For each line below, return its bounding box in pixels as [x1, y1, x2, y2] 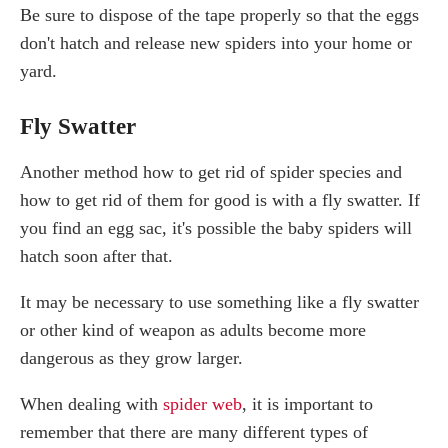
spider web [163, 394, 242, 415]
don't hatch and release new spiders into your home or [20, 33, 412, 54]
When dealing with [20, 394, 163, 415]
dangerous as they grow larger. [20, 348, 243, 369]
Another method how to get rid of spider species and [20, 162, 402, 183]
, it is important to [242, 394, 373, 415]
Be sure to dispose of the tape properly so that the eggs [20, 5, 419, 26]
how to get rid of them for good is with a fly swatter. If [20, 190, 420, 211]
